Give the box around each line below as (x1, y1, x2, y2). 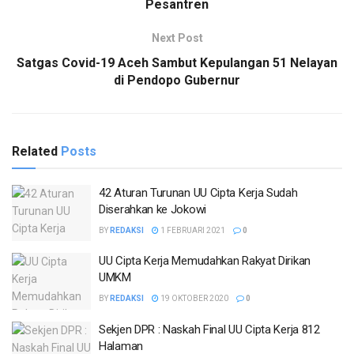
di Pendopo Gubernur (114, 72, 240, 88)
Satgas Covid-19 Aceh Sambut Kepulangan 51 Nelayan (17, 55, 337, 70)
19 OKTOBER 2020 (159, 294, 228, 303)
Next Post (151, 31, 203, 44)
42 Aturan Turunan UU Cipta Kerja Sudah (99, 185, 298, 200)
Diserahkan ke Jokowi (99, 201, 206, 217)
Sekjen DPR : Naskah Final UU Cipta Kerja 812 (99, 322, 320, 337)
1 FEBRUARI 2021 (159, 225, 225, 235)
